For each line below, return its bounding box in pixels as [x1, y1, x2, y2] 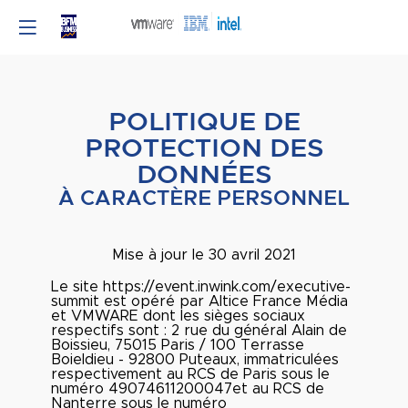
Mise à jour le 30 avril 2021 [112, 248, 296, 262]
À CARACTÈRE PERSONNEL [58, 189, 350, 209]
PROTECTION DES [84, 136, 324, 162]
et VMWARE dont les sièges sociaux [51, 309, 305, 323]
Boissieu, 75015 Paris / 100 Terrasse [51, 338, 304, 352]
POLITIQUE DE [107, 109, 301, 136]
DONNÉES [136, 162, 272, 189]
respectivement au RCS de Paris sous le [51, 367, 330, 382]
